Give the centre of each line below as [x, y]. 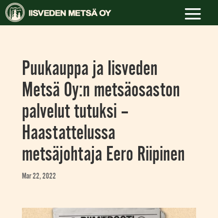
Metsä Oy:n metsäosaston [101, 90]
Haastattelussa [68, 132]
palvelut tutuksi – [75, 111]
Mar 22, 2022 [39, 176]
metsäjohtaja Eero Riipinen [103, 154]
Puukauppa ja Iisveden [90, 68]
